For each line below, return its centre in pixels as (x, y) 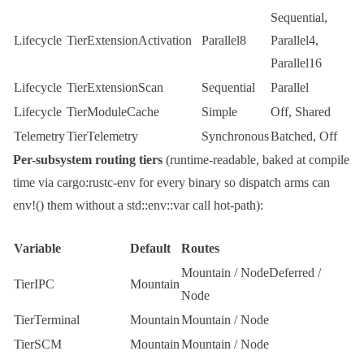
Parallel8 (224, 41)
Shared (313, 112)
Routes (200, 249)
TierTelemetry (102, 136)
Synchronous (235, 136)
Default (150, 249)
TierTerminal (47, 320)
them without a (85, 206)
